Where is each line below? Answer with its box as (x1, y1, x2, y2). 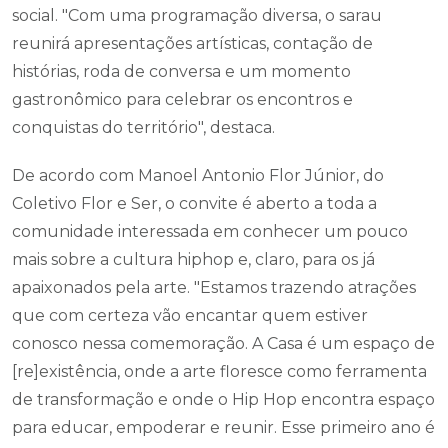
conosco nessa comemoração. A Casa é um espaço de (12, 334, 435, 353)
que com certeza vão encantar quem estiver (12, 306, 368, 325)
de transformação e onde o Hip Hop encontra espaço (12, 390, 435, 409)
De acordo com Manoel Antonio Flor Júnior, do (12, 166, 384, 185)
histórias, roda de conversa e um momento (12, 62, 351, 81)
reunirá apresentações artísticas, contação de (12, 34, 373, 53)
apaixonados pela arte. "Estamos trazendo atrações (12, 278, 416, 297)
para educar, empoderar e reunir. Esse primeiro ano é (12, 418, 435, 437)
